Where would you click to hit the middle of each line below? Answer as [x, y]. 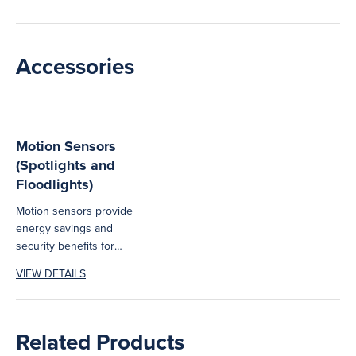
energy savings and [64, 228]
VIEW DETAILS [51, 274]
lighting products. [58, 281]
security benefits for [65, 246]
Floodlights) [54, 185]
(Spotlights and [66, 166]
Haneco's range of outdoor [82, 263]
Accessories [75, 66]
